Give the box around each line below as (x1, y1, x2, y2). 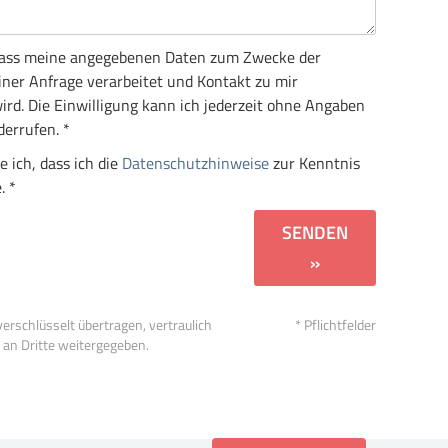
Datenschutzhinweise (122, 151, 269, 175)
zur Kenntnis (269, 151, 360, 175)
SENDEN (282, 219, 349, 246)
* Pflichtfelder (294, 315, 376, 335)
